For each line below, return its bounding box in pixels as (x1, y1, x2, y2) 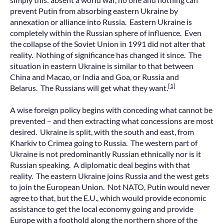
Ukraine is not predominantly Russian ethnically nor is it (10, 149, 201, 159)
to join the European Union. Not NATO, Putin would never (10, 182, 210, 192)
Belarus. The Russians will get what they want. (10, 82, 168, 92)
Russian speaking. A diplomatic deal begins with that (10, 160, 190, 170)
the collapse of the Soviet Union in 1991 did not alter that (10, 38, 205, 48)
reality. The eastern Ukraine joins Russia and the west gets (10, 171, 209, 181)
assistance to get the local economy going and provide (10, 204, 193, 214)
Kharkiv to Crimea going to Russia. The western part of (10, 138, 197, 148)
